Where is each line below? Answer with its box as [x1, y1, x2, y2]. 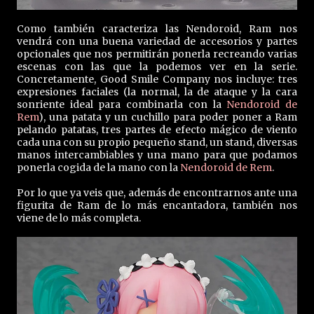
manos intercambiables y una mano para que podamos [17, 149, 297, 162]
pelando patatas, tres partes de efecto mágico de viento [17, 123, 297, 137]
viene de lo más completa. [17, 212, 141, 225]
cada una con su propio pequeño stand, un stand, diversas [17, 136, 297, 149]
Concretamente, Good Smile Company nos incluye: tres [17, 73, 297, 86]
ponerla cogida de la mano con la [17, 161, 180, 175]
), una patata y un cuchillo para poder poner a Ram [39, 111, 297, 124]
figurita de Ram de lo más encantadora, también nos [17, 199, 297, 212]
